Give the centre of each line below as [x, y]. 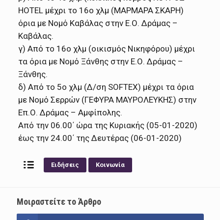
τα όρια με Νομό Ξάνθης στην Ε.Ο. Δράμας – [101, 61]
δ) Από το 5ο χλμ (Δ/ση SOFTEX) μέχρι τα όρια [106, 87]
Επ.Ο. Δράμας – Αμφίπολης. [70, 112]
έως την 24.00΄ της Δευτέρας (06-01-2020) [100, 138]
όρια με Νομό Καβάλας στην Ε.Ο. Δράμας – [98, 23]
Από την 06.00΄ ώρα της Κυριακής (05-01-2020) [108, 125]
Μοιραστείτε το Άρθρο [59, 202]
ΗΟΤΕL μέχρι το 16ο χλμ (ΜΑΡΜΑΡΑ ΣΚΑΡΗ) [101, 10]
